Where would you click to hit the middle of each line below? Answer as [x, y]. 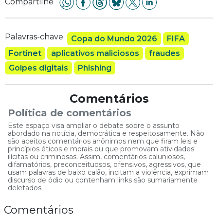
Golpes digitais [38, 68]
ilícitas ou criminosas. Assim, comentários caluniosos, [96, 156]
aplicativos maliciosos [95, 54]
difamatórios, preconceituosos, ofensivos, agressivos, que [104, 164]
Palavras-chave [34, 37]
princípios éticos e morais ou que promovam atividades [101, 149]
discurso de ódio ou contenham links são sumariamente [103, 180]
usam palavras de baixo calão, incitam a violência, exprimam [108, 172]
